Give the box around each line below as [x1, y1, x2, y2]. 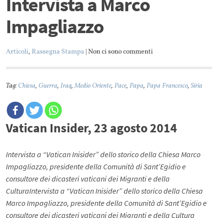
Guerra [38, 81, 58, 91]
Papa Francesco [146, 81, 188, 91]
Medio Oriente [74, 81, 112, 91]
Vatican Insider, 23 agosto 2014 [6, 120, 178, 136]
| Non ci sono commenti [84, 47, 153, 56]
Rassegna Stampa [32, 47, 85, 56]
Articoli [6, 47, 29, 56]
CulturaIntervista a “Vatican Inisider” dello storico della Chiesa [6, 186, 203, 196]
